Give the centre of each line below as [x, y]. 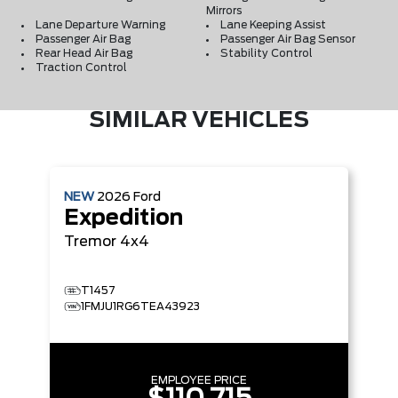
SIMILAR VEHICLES [199, 120]
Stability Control [267, 53]
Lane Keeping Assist [273, 24]
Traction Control [81, 67]
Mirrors [224, 10]
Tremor [90, 241]
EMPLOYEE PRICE [199, 380]
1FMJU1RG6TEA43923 [140, 306]
